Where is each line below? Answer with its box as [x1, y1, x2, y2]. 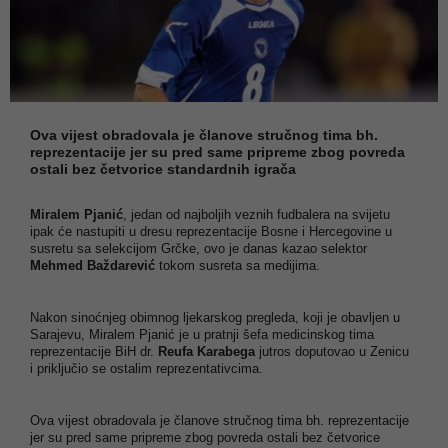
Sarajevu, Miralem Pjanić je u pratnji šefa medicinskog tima [30, 326, 374, 342]
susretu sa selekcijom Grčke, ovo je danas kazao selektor [30, 240, 367, 256]
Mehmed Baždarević [30, 257, 155, 273]
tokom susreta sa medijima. [155, 257, 320, 273]
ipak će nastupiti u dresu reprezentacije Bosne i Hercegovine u [30, 223, 392, 239]
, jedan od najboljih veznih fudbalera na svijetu [123, 206, 390, 222]
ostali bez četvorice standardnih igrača [30, 160, 296, 177]
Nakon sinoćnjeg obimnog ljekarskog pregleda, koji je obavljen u [30, 309, 400, 325]
